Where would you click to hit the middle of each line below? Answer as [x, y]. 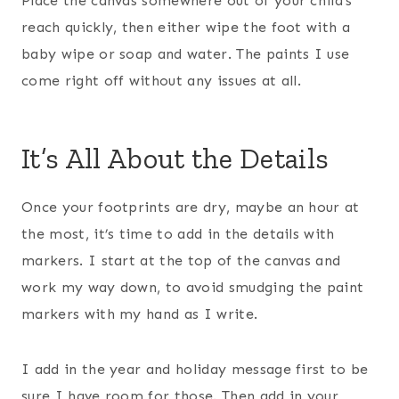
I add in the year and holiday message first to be [195, 369]
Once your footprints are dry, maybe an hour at [191, 207]
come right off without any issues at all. [162, 80]
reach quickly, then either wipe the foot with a [186, 27]
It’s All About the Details [175, 158]
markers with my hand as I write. [140, 313]
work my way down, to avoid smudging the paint [193, 287]
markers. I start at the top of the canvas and [181, 260]
